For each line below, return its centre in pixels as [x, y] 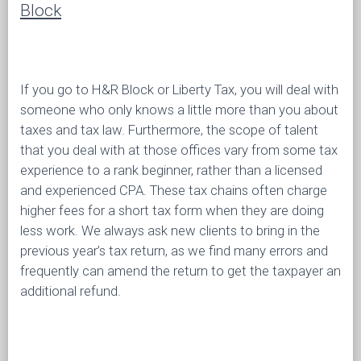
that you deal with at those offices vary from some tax [179, 150]
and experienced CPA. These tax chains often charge [174, 190]
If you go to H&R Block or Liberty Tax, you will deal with [179, 89]
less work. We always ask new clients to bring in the [170, 230]
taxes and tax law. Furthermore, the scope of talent [169, 130]
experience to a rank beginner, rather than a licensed [171, 170]
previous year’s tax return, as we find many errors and [174, 251]
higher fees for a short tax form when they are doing [172, 210]
